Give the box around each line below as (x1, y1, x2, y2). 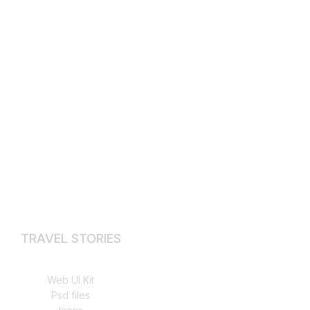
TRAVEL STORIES (20, 230, 121, 246)
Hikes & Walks (39, 258, 102, 271)
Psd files (51, 289, 90, 301)
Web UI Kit (47, 273, 94, 286)
